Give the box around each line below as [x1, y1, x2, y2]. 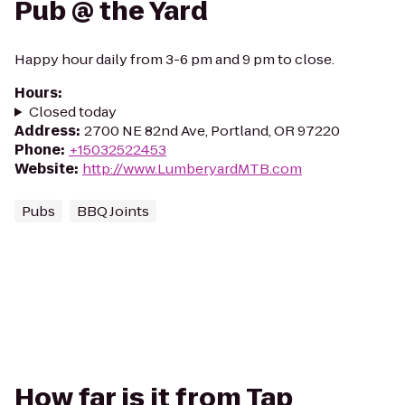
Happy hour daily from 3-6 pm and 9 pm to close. [14, 50, 334, 69]
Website [14, 159, 74, 178]
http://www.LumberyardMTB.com [82, 159, 302, 178]
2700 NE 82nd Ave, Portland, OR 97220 [84, 121, 340, 140]
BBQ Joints [77, 202, 149, 221]
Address [14, 121, 76, 140]
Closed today [28, 102, 117, 121]
